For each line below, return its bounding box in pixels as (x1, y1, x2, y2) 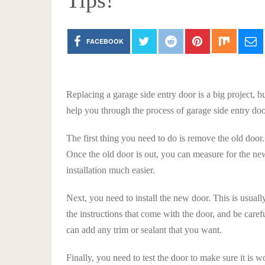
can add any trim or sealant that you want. (66, 225, 222, 235)
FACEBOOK (86, 37, 124, 46)
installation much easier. (66, 165, 155, 175)
